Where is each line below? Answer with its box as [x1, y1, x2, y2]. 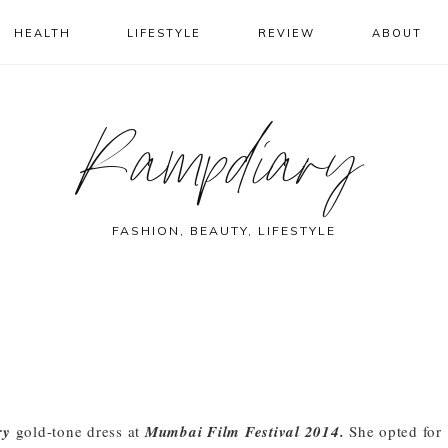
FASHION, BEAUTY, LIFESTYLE [112, 223, 336, 238]
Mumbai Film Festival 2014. [144, 421, 345, 442]
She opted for [344, 421, 442, 441]
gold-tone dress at [10, 421, 145, 441]
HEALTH [13, 26, 71, 40]
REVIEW [258, 26, 316, 40]
